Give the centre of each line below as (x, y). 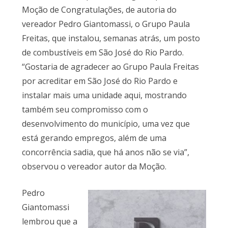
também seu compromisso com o (85, 110)
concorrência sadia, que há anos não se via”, (105, 152)
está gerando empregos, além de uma (94, 138)
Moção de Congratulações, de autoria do (99, 10)
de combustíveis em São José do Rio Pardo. (103, 53)
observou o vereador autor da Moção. (94, 167)
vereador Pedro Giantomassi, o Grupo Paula (106, 24)
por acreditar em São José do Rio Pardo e (99, 81)
